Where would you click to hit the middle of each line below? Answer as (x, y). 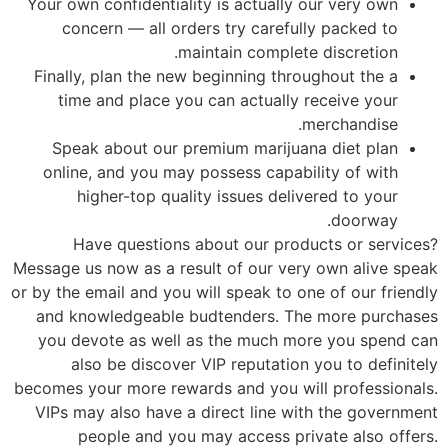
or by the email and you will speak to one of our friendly (224, 291)
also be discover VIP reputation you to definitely (254, 363)
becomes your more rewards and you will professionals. (226, 387)
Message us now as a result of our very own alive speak (225, 267)
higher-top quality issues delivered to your (237, 195)
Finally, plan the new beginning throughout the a (216, 75)
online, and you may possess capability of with (220, 171)
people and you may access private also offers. (258, 435)
